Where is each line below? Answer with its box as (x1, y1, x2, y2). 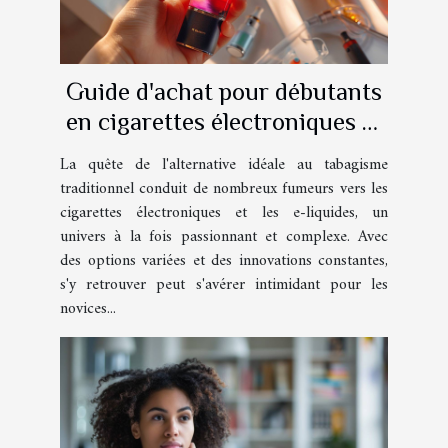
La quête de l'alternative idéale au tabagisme (60, 150, 388, 179)
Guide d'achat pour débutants (66, 76, 382, 106)
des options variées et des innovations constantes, (60, 246, 388, 275)
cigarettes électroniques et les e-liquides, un (60, 198, 388, 227)
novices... (60, 294, 116, 323)
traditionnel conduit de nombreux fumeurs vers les (60, 174, 388, 203)
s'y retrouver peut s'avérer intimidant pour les (60, 270, 388, 299)
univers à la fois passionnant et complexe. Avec (60, 222, 388, 251)
